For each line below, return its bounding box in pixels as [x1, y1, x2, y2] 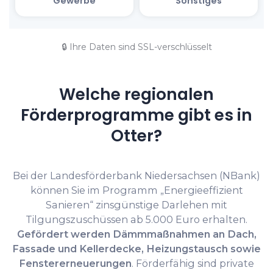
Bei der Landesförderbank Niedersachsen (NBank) [13, 169, 260, 182]
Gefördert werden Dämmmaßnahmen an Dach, [16, 228, 257, 241]
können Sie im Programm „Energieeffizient [30, 184, 243, 197]
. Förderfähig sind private [132, 257, 254, 270]
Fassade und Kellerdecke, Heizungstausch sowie [12, 243, 261, 255]
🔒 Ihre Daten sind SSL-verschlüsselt [61, 41, 212, 52]
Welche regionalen [59, 83, 214, 105]
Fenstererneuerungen [19, 257, 132, 270]
